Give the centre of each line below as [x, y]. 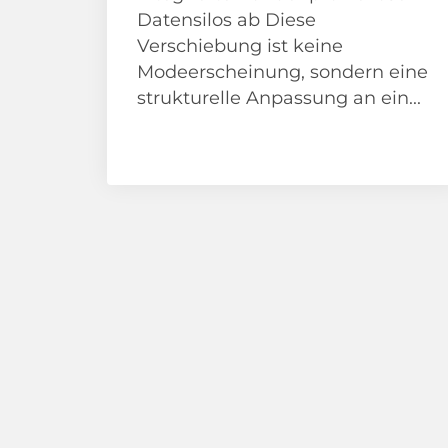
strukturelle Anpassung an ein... [279, 98]
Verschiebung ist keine [240, 46]
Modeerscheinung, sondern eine [282, 72]
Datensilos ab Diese [226, 20]
